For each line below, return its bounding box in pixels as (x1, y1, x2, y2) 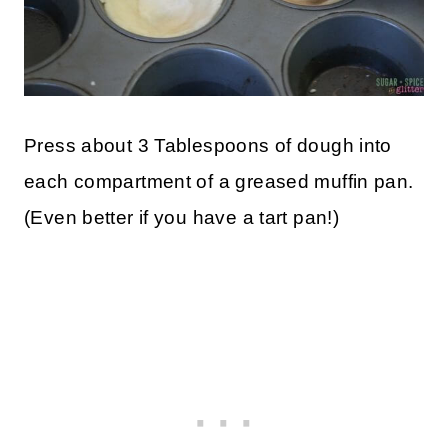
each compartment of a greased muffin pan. (24, 171, 414, 193)
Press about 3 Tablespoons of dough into (24, 135, 392, 157)
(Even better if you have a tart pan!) (24, 207, 340, 229)
